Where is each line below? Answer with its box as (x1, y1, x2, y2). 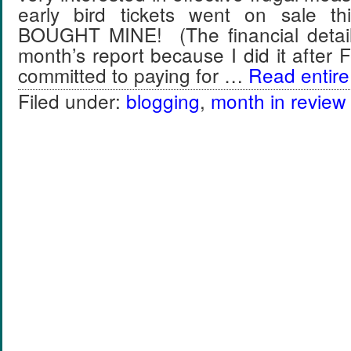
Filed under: (18, 87, 126, 114)
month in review (211, 87, 346, 114)
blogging (126, 87, 200, 114)
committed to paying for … (18, 61, 248, 89)
